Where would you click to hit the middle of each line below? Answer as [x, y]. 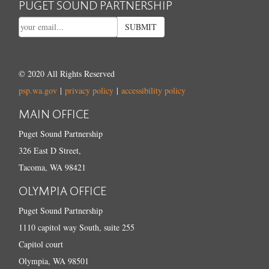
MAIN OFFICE [54, 113]
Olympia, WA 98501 [54, 261]
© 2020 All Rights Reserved [67, 73]
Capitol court [41, 244]
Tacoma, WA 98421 [53, 167]
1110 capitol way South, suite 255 [77, 227]
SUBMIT [141, 26]
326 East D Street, [50, 150]
